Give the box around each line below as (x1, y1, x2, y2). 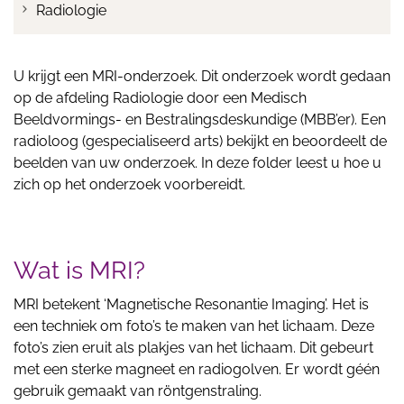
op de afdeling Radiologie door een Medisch (14, 89, 307, 106)
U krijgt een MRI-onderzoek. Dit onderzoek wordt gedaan (14, 68, 390, 85)
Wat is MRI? (14, 256, 145, 284)
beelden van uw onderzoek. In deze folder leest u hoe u (14, 154, 381, 171)
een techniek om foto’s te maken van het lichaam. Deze (14, 317, 374, 335)
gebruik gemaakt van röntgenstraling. (14, 382, 262, 399)
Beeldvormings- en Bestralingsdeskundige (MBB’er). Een (14, 111, 386, 128)
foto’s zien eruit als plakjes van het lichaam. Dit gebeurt (14, 339, 373, 356)
